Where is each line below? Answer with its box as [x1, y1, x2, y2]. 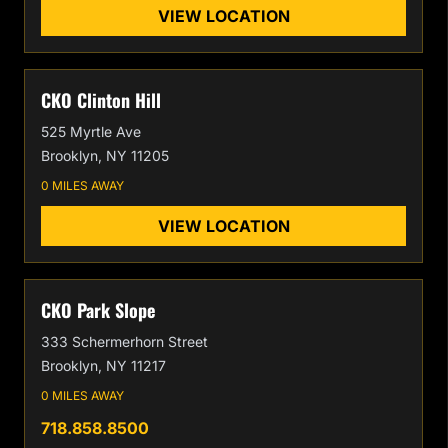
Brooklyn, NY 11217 [41, 357, 166, 374]
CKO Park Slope [41, 297, 155, 323]
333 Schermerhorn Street [41, 333, 208, 350]
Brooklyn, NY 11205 [41, 147, 169, 164]
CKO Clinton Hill [41, 87, 161, 113]
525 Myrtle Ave [41, 123, 141, 140]
